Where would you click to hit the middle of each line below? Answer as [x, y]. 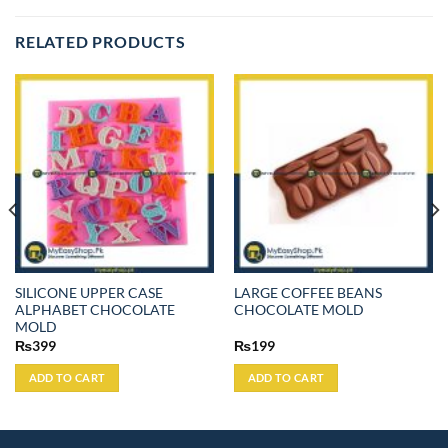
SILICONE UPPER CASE [88, 293]
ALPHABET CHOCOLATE [94, 310]
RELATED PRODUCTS [100, 41]
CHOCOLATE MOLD [298, 310]
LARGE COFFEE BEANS [307, 293]
